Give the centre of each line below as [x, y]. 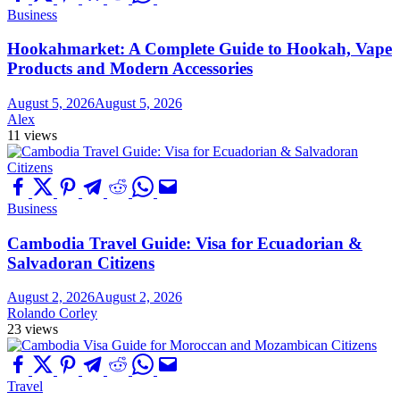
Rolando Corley [52, 313]
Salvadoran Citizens [81, 262]
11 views [32, 136]
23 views [33, 329]
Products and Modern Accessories [130, 69]
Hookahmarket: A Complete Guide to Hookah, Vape [200, 49]
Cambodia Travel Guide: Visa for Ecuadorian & [185, 243]
